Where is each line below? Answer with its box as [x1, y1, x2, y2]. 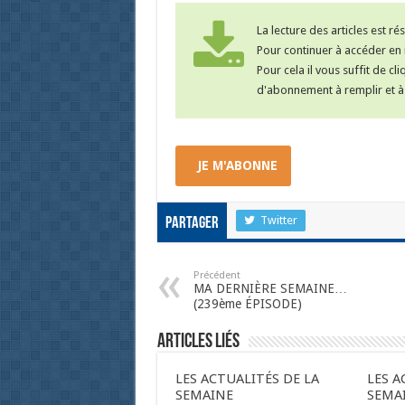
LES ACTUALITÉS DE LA [174, 371, 319, 388]
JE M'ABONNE [197, 158, 278, 174]
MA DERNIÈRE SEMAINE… [193, 281, 347, 297]
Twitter [259, 213, 297, 228]
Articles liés [156, 332, 240, 353]
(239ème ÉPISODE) [193, 297, 302, 312]
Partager [165, 215, 219, 233]
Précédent [193, 269, 240, 282]
